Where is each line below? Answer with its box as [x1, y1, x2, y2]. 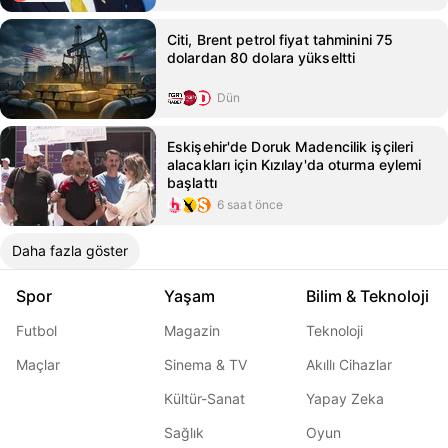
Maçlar [16, 356, 60, 373]
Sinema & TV [164, 356, 247, 373]
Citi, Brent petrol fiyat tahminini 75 [167, 31, 394, 48]
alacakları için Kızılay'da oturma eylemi [167, 156, 422, 173]
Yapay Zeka [306, 390, 384, 407]
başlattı [167, 174, 217, 191]
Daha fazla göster [12, 242, 128, 259]
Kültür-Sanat [164, 390, 245, 407]
